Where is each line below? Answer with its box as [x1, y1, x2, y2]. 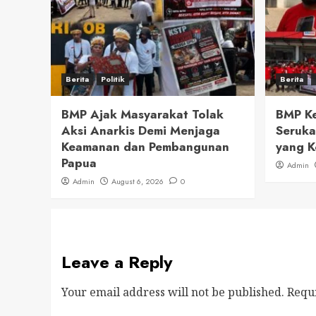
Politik [101, 73, 125, 85]
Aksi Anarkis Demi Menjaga [61, 122, 220, 140]
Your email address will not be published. [61, 284, 284, 300]
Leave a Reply [61, 250, 173, 275]
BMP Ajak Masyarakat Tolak [61, 106, 224, 123]
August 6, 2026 [111, 176, 164, 188]
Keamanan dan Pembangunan [61, 138, 229, 156]
